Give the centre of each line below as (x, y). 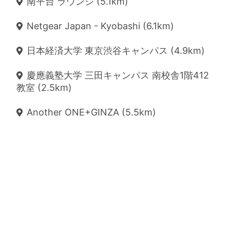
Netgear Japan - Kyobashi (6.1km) (100, 26)
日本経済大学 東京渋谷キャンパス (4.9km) (116, 51)
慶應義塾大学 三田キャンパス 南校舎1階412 (118, 75)
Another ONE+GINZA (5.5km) (91, 112)
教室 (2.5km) (44, 88)
